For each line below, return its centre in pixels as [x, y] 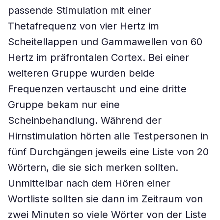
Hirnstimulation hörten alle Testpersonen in [108, 136]
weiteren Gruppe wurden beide [81, 73]
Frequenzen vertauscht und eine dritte [97, 89]
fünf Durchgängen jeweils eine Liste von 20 [108, 152]
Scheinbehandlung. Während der [85, 120]
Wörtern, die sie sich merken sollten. [93, 167]
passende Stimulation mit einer [80, 10]
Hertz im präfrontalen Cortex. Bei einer [98, 57]
